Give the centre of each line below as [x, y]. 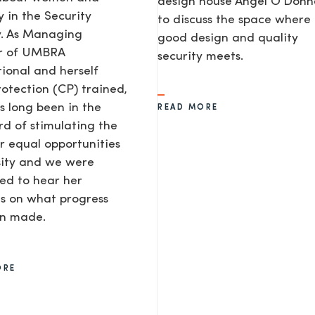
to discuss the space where [234, 20]
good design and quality [228, 39]
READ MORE [188, 108]
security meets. [200, 57]
